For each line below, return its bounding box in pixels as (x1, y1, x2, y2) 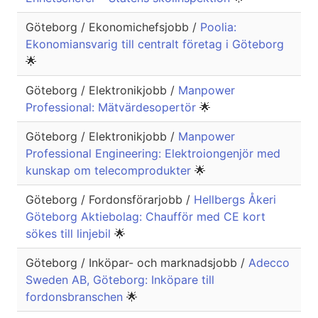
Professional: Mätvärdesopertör (26, 100, 199, 115)
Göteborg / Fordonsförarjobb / (26, 192, 194, 207)
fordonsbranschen (26, 290, 126, 305)
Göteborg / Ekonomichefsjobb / (26, 20, 200, 35)
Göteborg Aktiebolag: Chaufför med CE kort (26, 209, 265, 224)
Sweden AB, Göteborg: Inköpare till (26, 273, 214, 287)
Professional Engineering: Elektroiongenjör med (26, 146, 280, 161)
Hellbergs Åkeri (194, 192, 276, 207)
